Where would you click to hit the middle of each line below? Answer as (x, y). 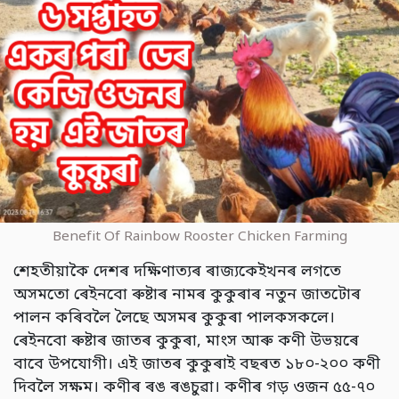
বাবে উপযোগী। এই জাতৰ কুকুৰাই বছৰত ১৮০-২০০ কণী (197, 364)
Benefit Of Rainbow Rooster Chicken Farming (199, 236)
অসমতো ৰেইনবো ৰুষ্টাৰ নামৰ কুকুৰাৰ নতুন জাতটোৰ (187, 295)
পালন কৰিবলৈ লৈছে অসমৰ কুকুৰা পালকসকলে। (174, 318)
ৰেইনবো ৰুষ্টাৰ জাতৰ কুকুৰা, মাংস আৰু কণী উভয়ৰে (186, 341)
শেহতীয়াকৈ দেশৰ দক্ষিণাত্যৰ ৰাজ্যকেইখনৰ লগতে (177, 272)
